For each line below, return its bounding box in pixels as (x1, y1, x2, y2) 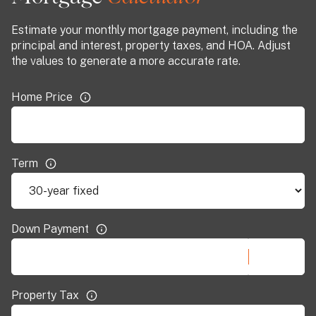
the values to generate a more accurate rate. (11, 54, 241, 68)
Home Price (11, 90, 73, 104)
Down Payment (11, 221, 89, 236)
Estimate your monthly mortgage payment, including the (11, 23, 298, 37)
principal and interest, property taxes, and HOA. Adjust (11, 38, 291, 52)
